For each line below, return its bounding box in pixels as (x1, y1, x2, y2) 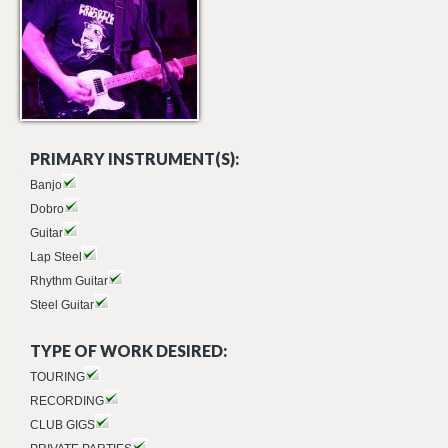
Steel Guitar (30, 298, 94, 312)
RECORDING (30, 394, 104, 408)
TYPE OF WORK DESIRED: (30, 341, 227, 360)
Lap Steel (30, 250, 82, 264)
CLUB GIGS (30, 418, 95, 432)
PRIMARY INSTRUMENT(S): (30, 149, 239, 168)
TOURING (30, 370, 85, 384)
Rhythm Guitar (30, 274, 108, 288)
